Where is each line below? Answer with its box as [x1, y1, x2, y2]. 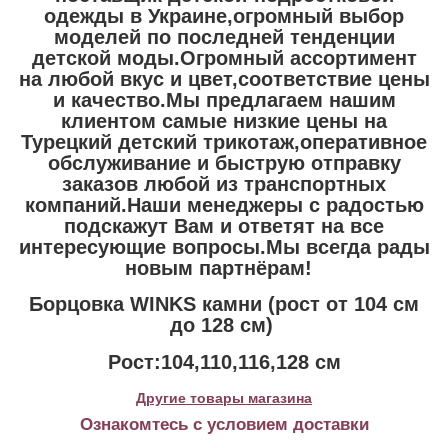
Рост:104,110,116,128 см [107, 351, 341, 374]
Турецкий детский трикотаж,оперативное [21, 130, 427, 153]
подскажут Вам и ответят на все [64, 214, 384, 237]
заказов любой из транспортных [62, 172, 386, 195]
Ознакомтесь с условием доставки [79, 414, 369, 434]
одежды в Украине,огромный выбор [44, 4, 404, 27]
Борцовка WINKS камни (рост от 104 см [29, 293, 419, 316]
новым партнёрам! [124, 256, 324, 279]
